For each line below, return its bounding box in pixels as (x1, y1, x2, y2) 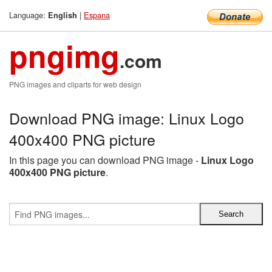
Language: (9, 9, 48, 21)
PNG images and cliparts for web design (9, 79, 141, 89)
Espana (84, 9, 110, 21)
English (48, 10, 77, 21)
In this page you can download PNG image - (9, 153, 201, 167)
